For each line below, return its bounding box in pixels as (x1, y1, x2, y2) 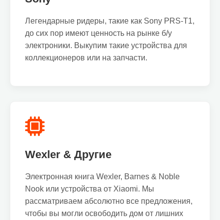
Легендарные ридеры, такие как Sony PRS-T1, (25, 17, 194, 25)
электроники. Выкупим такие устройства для (25, 41, 187, 50)
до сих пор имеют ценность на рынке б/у (25, 29, 172, 37)
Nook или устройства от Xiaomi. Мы (25, 185, 154, 193)
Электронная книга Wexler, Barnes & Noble (25, 172, 180, 181)
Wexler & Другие (25, 148, 111, 161)
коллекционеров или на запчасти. (25, 54, 147, 62)
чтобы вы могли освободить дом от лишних (25, 209, 183, 218)
